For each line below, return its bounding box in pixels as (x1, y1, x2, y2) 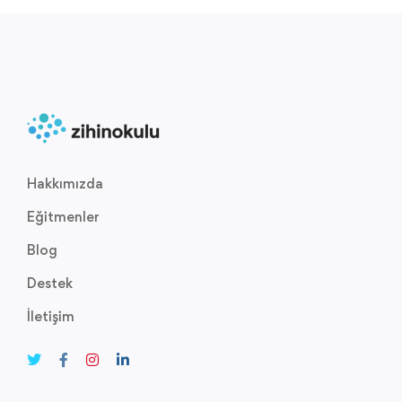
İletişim (27, 308, 74, 325)
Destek (27, 275, 73, 292)
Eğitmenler (27, 208, 100, 225)
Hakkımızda (27, 175, 103, 192)
